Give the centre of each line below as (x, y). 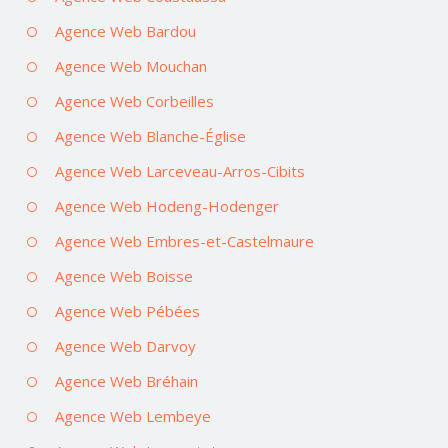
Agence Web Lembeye (133, 415)
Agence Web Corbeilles (134, 100)
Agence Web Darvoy (125, 345)
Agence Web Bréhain (126, 380)
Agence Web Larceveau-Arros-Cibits (180, 170)
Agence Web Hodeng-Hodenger (167, 205)
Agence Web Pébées (127, 310)
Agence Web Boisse (124, 275)
